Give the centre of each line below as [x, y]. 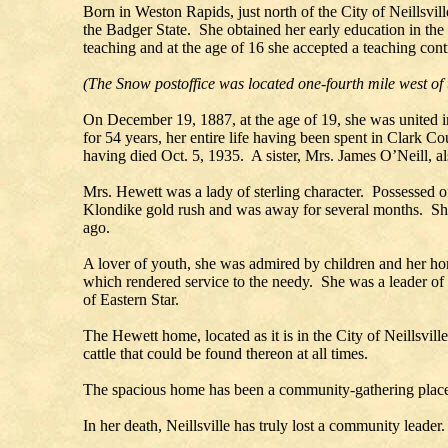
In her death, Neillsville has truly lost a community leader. [264, 426]
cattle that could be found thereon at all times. [225, 354]
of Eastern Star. [131, 300]
